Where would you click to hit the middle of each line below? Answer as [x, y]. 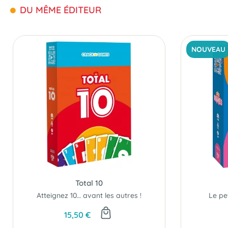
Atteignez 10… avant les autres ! [89, 195]
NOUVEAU [208, 49]
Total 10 [89, 183]
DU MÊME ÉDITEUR [59, 10]
